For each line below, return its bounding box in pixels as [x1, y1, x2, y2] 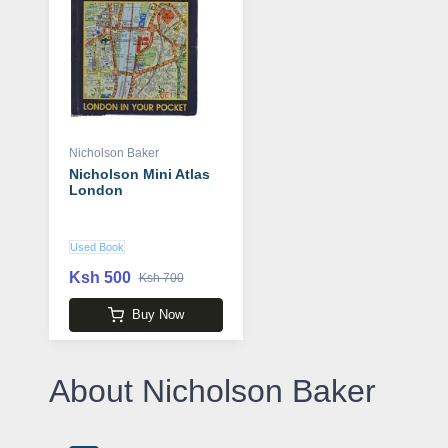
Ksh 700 [138, 270, 184, 285]
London [68, 181, 123, 198]
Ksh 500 [68, 268, 131, 286]
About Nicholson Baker [48, 373, 376, 410]
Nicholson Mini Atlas [68, 165, 210, 182]
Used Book [69, 240, 124, 253]
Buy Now [131, 307, 184, 323]
